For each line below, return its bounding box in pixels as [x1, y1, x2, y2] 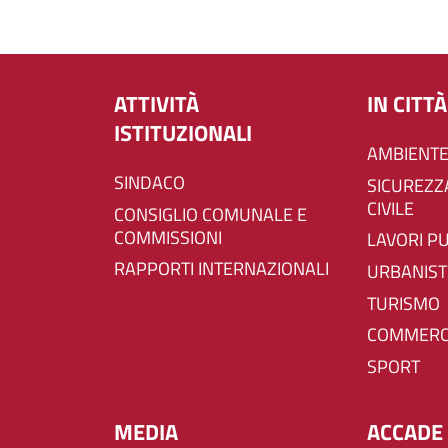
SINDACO [124, 169, 185, 197]
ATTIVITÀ [114, 86, 199, 121]
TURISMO [376, 289, 440, 317]
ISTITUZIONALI [114, 115, 252, 150]
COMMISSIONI [114, 223, 222, 251]
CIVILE [367, 194, 414, 222]
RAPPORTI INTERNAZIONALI [125, 255, 329, 283]
